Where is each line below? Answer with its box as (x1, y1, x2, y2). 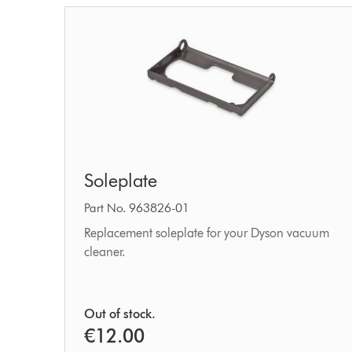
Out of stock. (84, 306, 156, 321)
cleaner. (84, 244, 126, 259)
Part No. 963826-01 (84, 200, 190, 215)
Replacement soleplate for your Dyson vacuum (84, 225, 330, 240)
